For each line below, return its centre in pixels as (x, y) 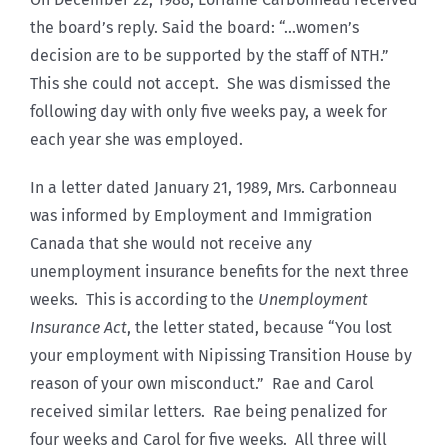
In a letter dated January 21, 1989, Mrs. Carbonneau (213, 187)
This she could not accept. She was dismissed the (210, 83)
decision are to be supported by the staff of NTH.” (211, 55)
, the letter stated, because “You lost (259, 327)
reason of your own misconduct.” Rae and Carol (202, 383)
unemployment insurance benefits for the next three (219, 271)
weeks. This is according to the (144, 299)
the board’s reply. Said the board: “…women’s (194, 27)
